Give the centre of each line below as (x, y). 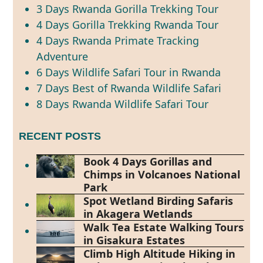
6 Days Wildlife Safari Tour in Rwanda (129, 72)
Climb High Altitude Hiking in (160, 253)
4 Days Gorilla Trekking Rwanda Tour (128, 24)
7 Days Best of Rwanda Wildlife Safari (129, 88)
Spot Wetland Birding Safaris (159, 200)
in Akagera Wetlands (138, 213)
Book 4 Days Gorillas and (148, 161)
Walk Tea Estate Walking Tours (164, 227)
